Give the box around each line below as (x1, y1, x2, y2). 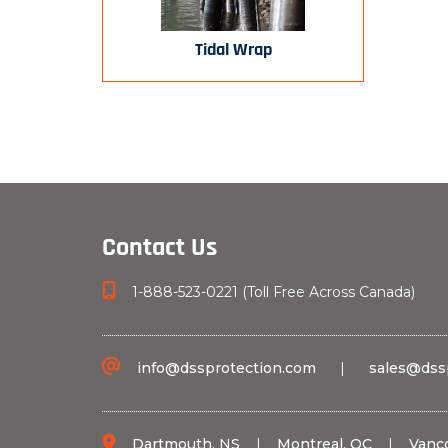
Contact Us (102, 235, 217, 262)
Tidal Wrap (194, 41, 272, 60)
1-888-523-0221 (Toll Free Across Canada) (128, 283, 415, 301)
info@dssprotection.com (137, 359, 316, 377)
